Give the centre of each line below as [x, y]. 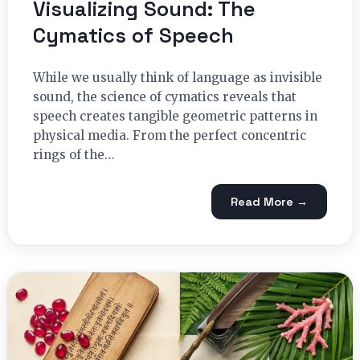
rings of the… [74, 155]
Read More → [269, 201]
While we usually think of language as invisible [178, 78]
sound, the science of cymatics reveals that [165, 97]
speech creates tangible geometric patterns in [175, 117]
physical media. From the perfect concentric [170, 136]
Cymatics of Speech [133, 36]
